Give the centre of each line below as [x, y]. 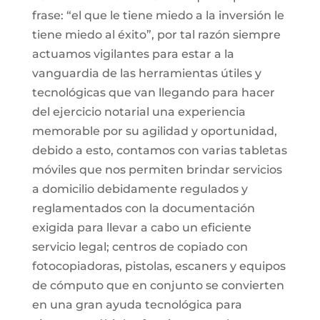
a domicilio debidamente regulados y [140, 189]
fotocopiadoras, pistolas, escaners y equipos [159, 266]
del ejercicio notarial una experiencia [139, 112]
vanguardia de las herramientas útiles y [146, 73]
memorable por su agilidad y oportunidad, [154, 131]
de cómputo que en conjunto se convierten [158, 285]
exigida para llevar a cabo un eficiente [141, 227]
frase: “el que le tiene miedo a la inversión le [158, 15]
